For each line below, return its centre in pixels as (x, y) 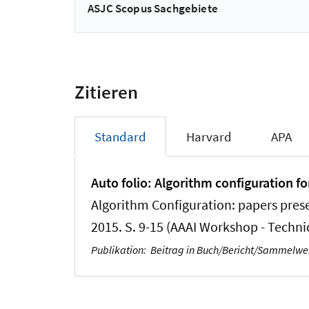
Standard (120, 136)
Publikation (118, 250)
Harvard (209, 136)
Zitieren (106, 91)
